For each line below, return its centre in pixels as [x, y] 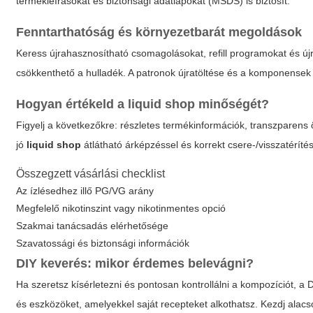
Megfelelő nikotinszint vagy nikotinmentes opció [121, 209]
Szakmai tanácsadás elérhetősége [93, 226]
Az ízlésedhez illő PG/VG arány [85, 191]
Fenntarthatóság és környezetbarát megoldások [159, 32]
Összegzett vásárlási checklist [91, 174]
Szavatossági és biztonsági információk [103, 243]
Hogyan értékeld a [72, 104]
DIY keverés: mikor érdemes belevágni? [135, 264]
